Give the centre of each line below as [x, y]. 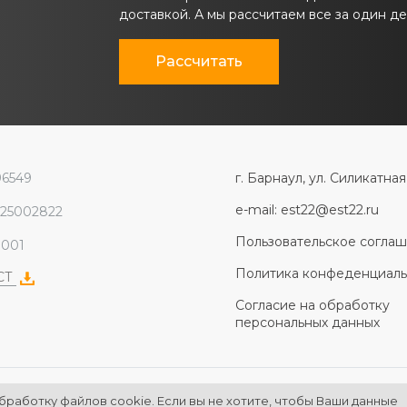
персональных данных [308, 323]
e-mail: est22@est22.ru [307, 210]
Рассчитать [199, 61]
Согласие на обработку [313, 305]
